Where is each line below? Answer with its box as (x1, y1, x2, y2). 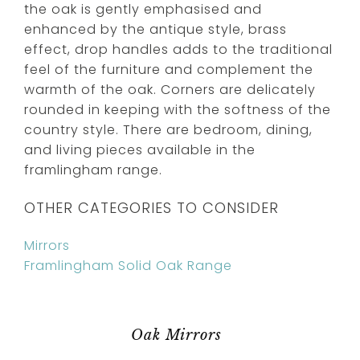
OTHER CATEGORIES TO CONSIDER (24, 197, 279, 218)
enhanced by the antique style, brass (24, 19, 287, 39)
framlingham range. (24, 160, 162, 179)
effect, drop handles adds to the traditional (24, 39, 333, 59)
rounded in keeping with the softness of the (24, 100, 331, 119)
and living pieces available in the (24, 140, 256, 159)
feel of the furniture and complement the (24, 59, 313, 79)
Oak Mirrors (130, 325, 222, 344)
